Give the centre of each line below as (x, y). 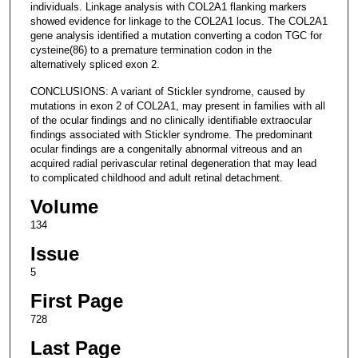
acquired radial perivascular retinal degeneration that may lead (173, 163)
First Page (76, 301)
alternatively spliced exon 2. (95, 64)
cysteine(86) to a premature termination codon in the (151, 50)
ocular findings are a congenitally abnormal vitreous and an (166, 149)
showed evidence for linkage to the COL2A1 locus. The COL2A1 (179, 21)
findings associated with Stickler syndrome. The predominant (171, 134)
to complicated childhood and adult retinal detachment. (156, 177)
